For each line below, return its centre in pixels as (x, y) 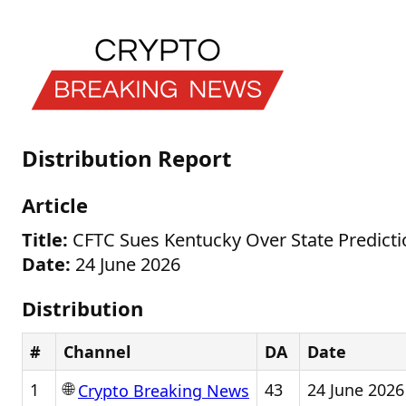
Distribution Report (126, 158)
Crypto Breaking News (164, 391)
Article (55, 205)
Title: (45, 240)
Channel (97, 352)
